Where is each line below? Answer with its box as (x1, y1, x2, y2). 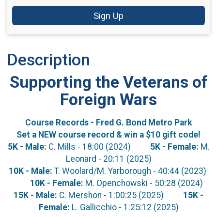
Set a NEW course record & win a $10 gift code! (16, 130, 201, 140)
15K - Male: (14, 190, 57, 201)
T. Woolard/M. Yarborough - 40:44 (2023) (52, 166, 208, 176)
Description (7, 50, 90, 69)
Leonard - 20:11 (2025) (65, 154, 152, 164)
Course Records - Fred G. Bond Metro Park (25, 118, 192, 128)
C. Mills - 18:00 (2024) (46, 142, 150, 152)
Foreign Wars (60, 90, 157, 109)
